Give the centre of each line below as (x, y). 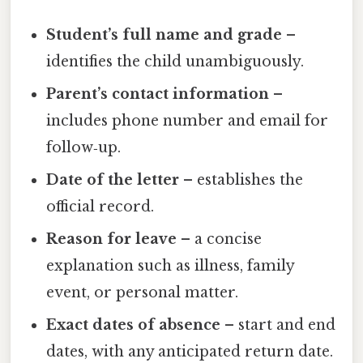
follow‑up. (84, 148)
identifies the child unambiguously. (175, 62)
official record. (100, 207)
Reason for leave (112, 239)
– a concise (220, 239)
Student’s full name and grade (164, 35)
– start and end (278, 325)
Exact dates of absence (134, 325)
